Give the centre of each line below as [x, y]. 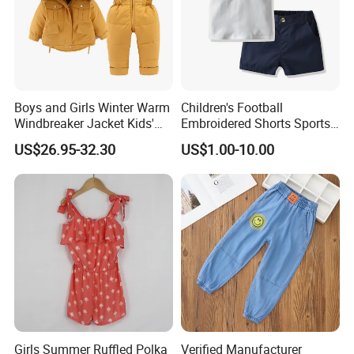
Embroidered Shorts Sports [255, 124]
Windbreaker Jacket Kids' [85, 124]
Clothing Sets [52, 139]
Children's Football [232, 108]
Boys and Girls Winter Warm [92, 108]
